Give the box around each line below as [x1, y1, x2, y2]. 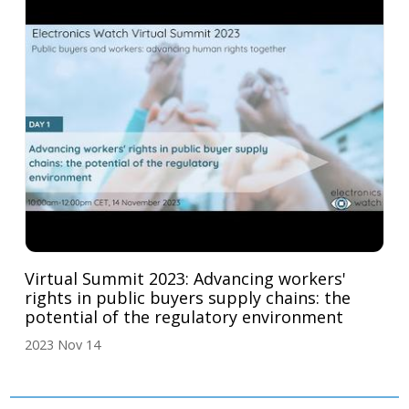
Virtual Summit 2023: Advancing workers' [25, 267, 347, 289]
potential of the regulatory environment [25, 305, 344, 328]
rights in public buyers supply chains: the [25, 286, 351, 309]
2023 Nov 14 [25, 335, 101, 353]
